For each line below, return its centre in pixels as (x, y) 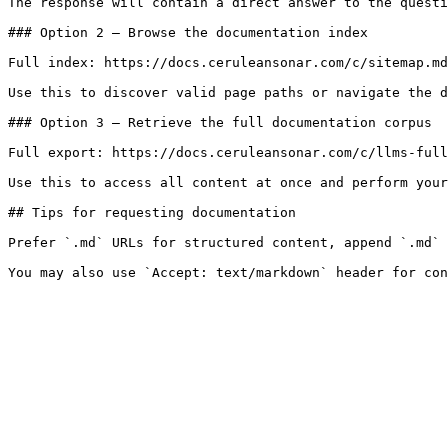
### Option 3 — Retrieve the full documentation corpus (220, 122)
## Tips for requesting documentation (152, 212)
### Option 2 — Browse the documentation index (188, 32)
